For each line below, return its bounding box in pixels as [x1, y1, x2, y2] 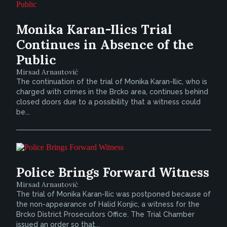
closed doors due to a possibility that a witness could [16, 98, 201, 106]
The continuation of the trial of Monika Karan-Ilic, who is [16, 78, 207, 86]
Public [16, 52, 56, 68]
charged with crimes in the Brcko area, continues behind [16, 88, 208, 96]
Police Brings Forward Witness [16, 164, 209, 180]
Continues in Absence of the [16, 36, 194, 53]
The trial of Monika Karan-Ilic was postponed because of [16, 190, 211, 198]
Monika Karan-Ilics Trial [16, 21, 172, 37]
